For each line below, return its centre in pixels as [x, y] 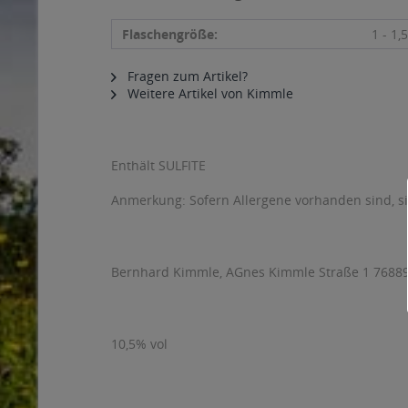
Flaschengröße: [170, 34]
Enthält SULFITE [158, 165]
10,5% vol [139, 344]
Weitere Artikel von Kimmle [209, 93]
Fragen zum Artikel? [186, 76]
